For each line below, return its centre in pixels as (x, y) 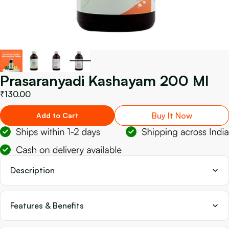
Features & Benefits (47, 205)
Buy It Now (172, 116)
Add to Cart (57, 115)
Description (32, 170)
